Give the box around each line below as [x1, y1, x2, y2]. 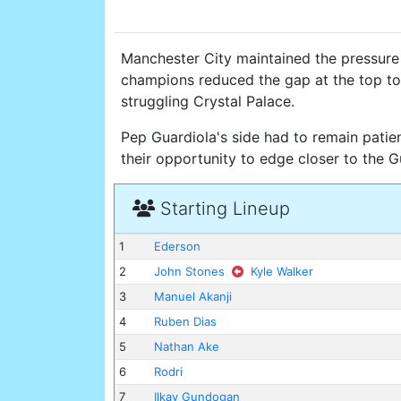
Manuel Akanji [153, 289, 232, 304]
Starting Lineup [155, 198, 290, 220]
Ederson [153, 239, 200, 254]
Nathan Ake [153, 339, 219, 354]
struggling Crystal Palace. [121, 92, 294, 111]
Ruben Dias [153, 314, 217, 329]
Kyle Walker [250, 264, 313, 279]
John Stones [153, 264, 225, 279]
